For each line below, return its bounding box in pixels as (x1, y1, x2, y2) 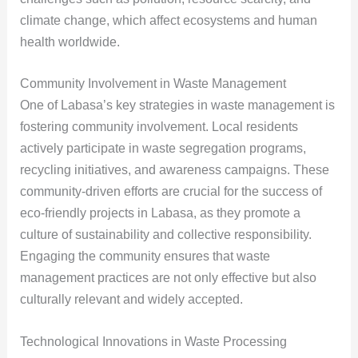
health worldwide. (19, 34, 120, 49)
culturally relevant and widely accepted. (19, 292, 243, 307)
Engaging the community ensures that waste (19, 249, 270, 264)
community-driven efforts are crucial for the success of (19, 185, 322, 199)
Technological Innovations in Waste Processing (19, 334, 287, 348)
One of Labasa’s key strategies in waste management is (19, 98, 335, 113)
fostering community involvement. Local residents (19, 120, 298, 134)
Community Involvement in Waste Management (19, 77, 286, 91)
